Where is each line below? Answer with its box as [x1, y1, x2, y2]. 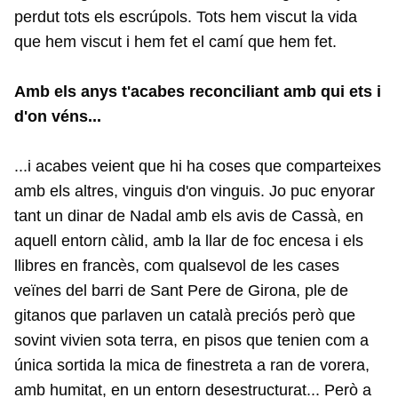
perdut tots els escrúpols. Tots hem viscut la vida [14, 8, 357, 27]
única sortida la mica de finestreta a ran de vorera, [14, 356, 370, 375]
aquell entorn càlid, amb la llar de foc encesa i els [14, 232, 363, 251]
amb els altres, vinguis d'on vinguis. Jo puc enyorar [14, 182, 375, 201]
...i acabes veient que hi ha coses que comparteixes [14, 157, 381, 176]
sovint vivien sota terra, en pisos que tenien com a [14, 331, 369, 350]
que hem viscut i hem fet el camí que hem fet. [14, 33, 337, 52]
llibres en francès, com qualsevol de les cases [14, 257, 339, 275]
